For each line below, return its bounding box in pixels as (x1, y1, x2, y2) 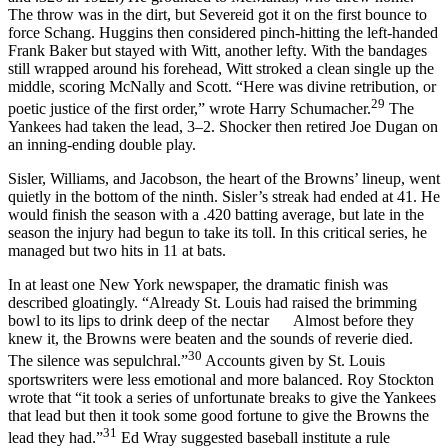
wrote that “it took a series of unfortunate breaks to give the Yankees (8, 388, 436, 406)
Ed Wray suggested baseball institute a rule (117, 428, 390, 446)
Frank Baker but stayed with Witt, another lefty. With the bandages (8, 42, 427, 59)
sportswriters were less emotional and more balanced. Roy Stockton (8, 370, 434, 388)
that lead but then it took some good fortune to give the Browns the (8, 406, 429, 424)
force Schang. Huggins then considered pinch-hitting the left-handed (8, 24, 438, 41)
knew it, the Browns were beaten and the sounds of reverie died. (8, 330, 413, 348)
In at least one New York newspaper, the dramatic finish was (8, 276, 388, 294)
